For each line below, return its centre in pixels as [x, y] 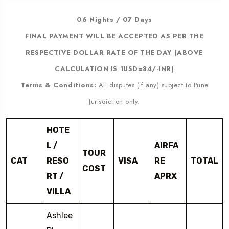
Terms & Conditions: [59, 85]
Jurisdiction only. [114, 102]
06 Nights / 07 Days [114, 20]
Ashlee [60, 216]
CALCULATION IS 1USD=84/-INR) [114, 69]
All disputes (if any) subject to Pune [152, 85]
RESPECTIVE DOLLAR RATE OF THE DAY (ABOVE [114, 53]
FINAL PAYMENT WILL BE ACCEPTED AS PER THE [114, 36]
